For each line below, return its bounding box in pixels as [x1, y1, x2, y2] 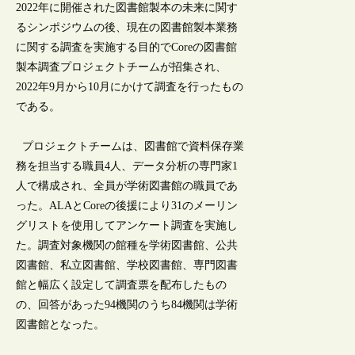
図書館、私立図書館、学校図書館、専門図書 [16, 259, 239, 272]
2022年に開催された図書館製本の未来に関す [16, 2, 239, 14]
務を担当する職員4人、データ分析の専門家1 [16, 160, 239, 173]
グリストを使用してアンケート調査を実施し [16, 219, 239, 232]
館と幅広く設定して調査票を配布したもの [16, 279, 227, 292]
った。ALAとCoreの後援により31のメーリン [16, 200, 239, 212]
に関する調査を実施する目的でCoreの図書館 [16, 41, 238, 54]
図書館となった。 [16, 319, 105, 331]
